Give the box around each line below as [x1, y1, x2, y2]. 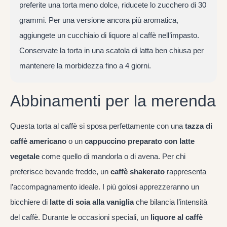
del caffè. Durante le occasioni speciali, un [10, 212, 150, 221]
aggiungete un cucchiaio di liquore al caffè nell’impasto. [19, 31, 199, 40]
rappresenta [165, 167, 206, 176]
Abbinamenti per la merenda [10, 91, 216, 110]
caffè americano [10, 136, 66, 145]
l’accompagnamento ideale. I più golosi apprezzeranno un [10, 182, 199, 191]
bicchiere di [10, 197, 50, 206]
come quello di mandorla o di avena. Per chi [40, 152, 185, 161]
